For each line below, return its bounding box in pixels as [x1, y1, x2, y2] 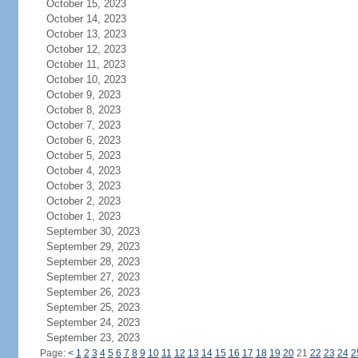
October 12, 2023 [46, 43, 126, 55]
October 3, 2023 [46, 180, 121, 192]
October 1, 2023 [46, 210, 121, 222]
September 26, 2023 [46, 286, 140, 298]
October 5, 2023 [46, 149, 121, 161]
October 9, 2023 [46, 89, 121, 101]
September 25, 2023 [46, 301, 140, 313]
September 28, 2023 [46, 256, 140, 268]
